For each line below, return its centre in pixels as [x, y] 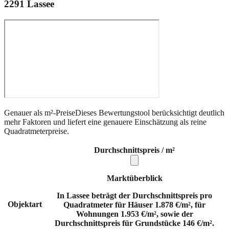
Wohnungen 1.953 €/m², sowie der [134, 214]
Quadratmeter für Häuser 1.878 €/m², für [134, 204]
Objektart [25, 204]
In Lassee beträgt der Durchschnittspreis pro [134, 195]
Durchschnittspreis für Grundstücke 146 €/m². [134, 223]
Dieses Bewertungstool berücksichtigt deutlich [150, 112]
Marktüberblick [134, 178]
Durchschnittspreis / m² [134, 150]
